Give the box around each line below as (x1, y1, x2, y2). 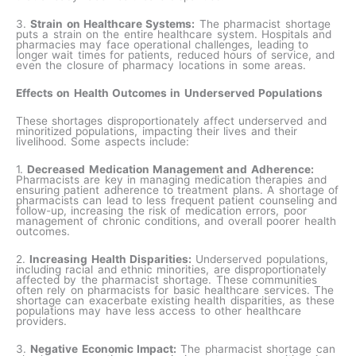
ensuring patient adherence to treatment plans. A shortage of (16, 183, 339, 196)
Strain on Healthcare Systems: (30, 17, 195, 31)
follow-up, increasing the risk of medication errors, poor (16, 203, 307, 217)
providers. (16, 314, 72, 327)
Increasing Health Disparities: (29, 252, 192, 265)
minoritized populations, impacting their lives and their (16, 125, 298, 137)
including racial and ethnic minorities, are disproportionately (16, 262, 327, 276)
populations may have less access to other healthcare (16, 304, 301, 317)
